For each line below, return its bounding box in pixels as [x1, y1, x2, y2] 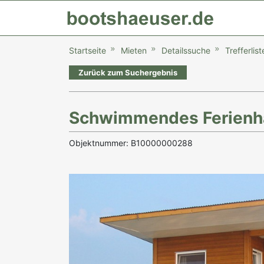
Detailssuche [161, 45, 210, 55]
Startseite [69, 45, 106, 55]
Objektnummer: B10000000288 [69, 138, 193, 148]
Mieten [121, 45, 147, 55]
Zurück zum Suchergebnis [78, 68, 177, 77]
